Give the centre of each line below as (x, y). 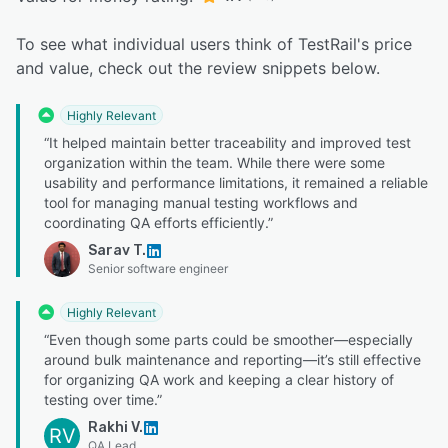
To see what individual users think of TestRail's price (214, 44)
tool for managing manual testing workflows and (201, 203)
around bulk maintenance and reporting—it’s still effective (232, 360)
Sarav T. (117, 251)
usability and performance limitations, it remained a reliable (236, 183)
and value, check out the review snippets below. (198, 68)
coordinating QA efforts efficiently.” (158, 223)
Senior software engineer (158, 269)
